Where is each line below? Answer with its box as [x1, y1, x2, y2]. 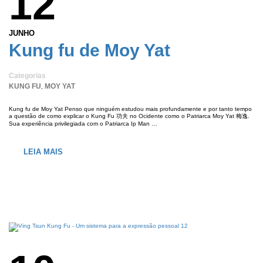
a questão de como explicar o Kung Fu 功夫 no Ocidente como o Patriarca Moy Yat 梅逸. [9, 113, 249, 120]
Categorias [9, 72, 46, 80]
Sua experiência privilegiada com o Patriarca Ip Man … [9, 120, 157, 127]
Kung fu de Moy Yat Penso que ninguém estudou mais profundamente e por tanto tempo [9, 106, 252, 113]
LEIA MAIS [23, 147, 63, 157]
